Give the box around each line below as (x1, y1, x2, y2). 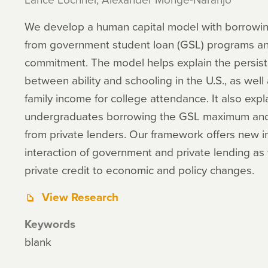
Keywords (24, 215, 75, 232)
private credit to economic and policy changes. (24, 162, 254, 178)
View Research (41, 188, 118, 205)
